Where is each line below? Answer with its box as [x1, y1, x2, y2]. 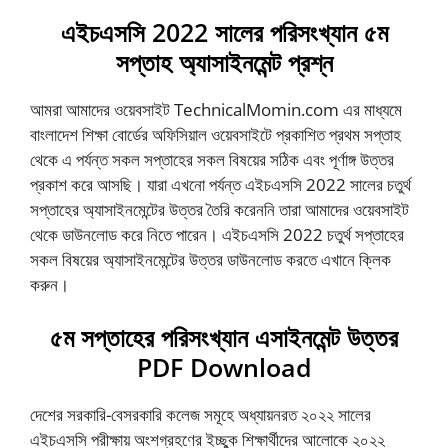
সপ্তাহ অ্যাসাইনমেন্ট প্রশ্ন [115, 44, 333, 79]
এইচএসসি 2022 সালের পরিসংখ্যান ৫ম [60, 14, 388, 49]
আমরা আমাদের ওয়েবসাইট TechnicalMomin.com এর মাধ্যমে [30, 97, 402, 121]
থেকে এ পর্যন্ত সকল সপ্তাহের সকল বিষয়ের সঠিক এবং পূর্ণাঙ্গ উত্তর [30, 147, 394, 171]
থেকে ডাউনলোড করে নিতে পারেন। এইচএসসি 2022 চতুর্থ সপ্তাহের [30, 222, 404, 246]
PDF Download [136, 350, 312, 384]
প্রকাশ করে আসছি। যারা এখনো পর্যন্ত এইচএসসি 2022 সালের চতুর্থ [30, 172, 411, 196]
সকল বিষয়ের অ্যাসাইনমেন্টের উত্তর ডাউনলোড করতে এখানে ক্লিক [30, 247, 391, 271]
